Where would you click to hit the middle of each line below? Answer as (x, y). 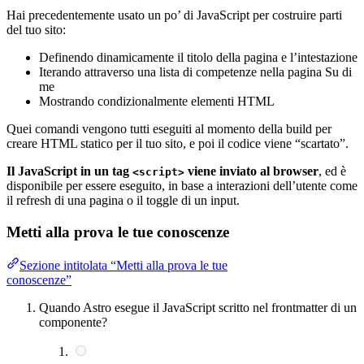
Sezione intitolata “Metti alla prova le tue (123, 265)
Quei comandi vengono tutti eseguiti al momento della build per (169, 129)
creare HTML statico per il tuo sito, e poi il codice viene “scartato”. (178, 144)
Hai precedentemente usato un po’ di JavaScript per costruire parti (174, 15)
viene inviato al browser (251, 171)
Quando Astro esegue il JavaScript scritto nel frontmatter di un (198, 307)
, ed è (332, 171)
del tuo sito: (36, 30)
